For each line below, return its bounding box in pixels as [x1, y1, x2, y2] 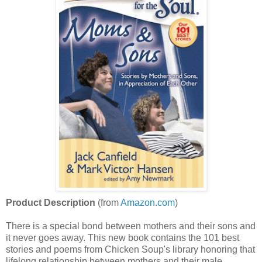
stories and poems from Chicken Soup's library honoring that [6, 244, 255, 255]
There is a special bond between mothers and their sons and [6, 221, 256, 232]
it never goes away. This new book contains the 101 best [6, 233, 239, 243]
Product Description [6, 198, 95, 208]
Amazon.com [120, 198, 175, 208]
